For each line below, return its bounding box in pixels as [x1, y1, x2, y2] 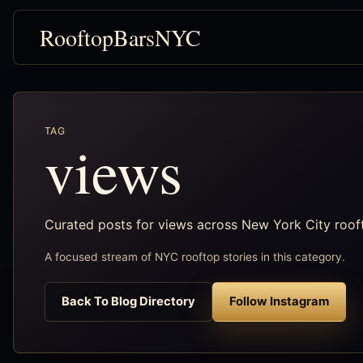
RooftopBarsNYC [40, 22, 201, 53]
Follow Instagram [228, 294, 329, 310]
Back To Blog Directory [61, 294, 195, 310]
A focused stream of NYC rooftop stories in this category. [44, 250, 345, 264]
